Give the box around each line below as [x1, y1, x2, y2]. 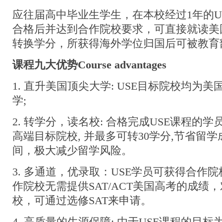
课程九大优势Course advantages [12, 59, 166, 71]
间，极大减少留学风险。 [12, 145, 132, 157]
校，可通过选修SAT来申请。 [12, 195, 152, 207]
